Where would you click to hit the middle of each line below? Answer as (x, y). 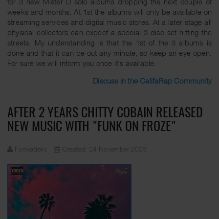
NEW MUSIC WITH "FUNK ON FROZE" (92, 127)
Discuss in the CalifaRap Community (152, 80)
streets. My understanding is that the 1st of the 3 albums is (109, 42)
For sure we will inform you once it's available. (82, 63)
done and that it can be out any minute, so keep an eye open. (109, 53)
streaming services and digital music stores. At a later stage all (109, 22)
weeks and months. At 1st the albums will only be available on (109, 11)
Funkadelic (31, 149)
